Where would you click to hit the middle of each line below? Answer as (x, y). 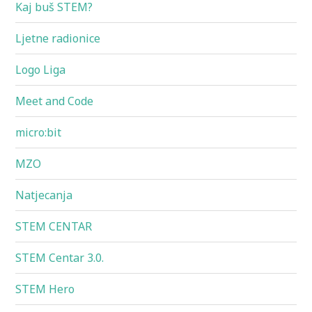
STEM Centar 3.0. (60, 258)
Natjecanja (44, 195)
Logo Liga (41, 70)
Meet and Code (55, 101)
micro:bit (39, 133)
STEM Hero (45, 289)
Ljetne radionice (58, 39)
